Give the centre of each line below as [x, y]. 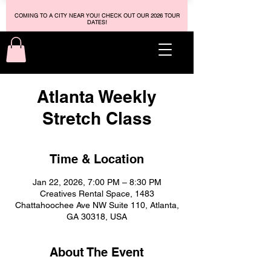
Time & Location [97, 159]
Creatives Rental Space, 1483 [97, 193]
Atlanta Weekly [97, 96]
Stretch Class [97, 118]
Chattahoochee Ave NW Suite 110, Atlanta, [97, 205]
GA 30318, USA [97, 216]
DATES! [97, 22]
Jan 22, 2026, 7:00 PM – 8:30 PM [97, 182]
